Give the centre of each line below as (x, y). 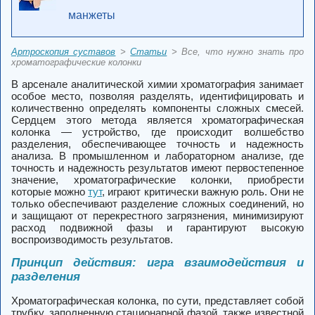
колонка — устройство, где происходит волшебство (157, 132)
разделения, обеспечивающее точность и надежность (157, 144)
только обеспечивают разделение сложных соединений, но (157, 204)
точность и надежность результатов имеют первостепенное (157, 168)
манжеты (92, 15)
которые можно (50, 192)
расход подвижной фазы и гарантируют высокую (157, 227)
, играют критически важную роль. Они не (203, 192)
